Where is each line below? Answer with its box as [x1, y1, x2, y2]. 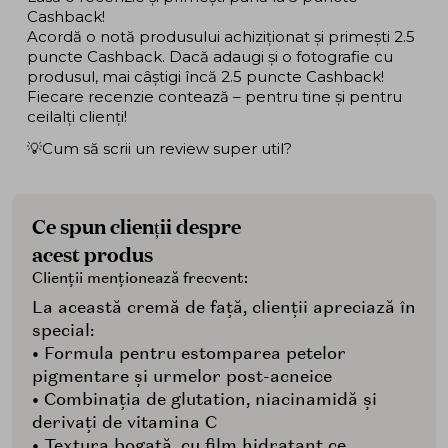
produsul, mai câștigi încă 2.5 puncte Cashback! [27, 67, 384, 87]
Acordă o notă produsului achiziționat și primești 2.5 [27, 27, 415, 47]
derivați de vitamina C [32, 411, 217, 434]
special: [32, 319, 94, 342]
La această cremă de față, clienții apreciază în [32, 296, 416, 319]
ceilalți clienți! [27, 107, 127, 127]
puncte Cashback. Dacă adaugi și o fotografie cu [27, 47, 393, 67]
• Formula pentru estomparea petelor [32, 342, 346, 365]
